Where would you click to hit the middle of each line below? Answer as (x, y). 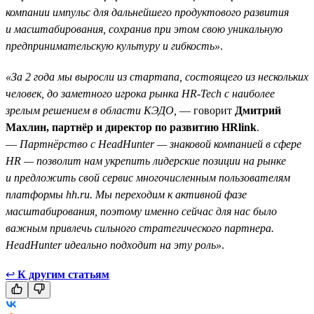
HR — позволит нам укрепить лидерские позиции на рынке (146, 161)
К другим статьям (63, 274)
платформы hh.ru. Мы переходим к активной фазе (126, 194)
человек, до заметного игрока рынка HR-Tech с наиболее (140, 93)
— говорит (206, 110)
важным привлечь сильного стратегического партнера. (140, 228)
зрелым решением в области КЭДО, (91, 110)
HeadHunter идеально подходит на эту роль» (114, 245)
